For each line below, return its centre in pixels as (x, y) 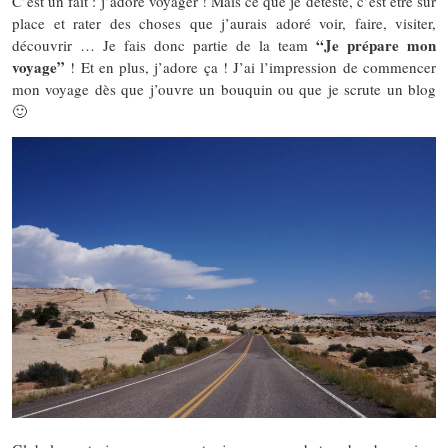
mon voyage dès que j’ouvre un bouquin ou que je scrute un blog (224, 88)
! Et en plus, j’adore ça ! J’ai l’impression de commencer (250, 66)
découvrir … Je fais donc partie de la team (164, 44)
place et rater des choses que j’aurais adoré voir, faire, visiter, (224, 22)
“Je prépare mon (376, 44)
